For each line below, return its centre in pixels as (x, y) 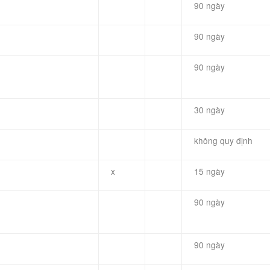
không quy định (223, 140)
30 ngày (209, 110)
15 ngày (209, 171)
